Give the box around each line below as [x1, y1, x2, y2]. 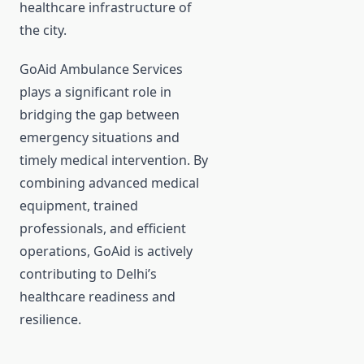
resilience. [19, 310, 81, 329]
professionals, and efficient [19, 219, 186, 238]
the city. [19, 21, 67, 40]
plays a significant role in [19, 83, 171, 102]
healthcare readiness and [19, 288, 175, 306]
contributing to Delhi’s [19, 265, 157, 284]
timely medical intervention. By [19, 151, 208, 170]
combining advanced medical [19, 174, 199, 193]
